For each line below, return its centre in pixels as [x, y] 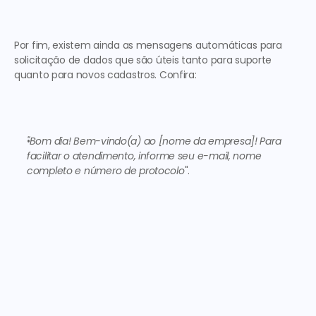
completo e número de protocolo [106, 171]
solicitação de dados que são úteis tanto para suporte [143, 60]
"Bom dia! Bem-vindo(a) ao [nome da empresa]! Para [154, 141]
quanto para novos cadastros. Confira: [107, 75]
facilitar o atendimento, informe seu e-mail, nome [144, 156]
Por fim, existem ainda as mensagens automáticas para [148, 45]
